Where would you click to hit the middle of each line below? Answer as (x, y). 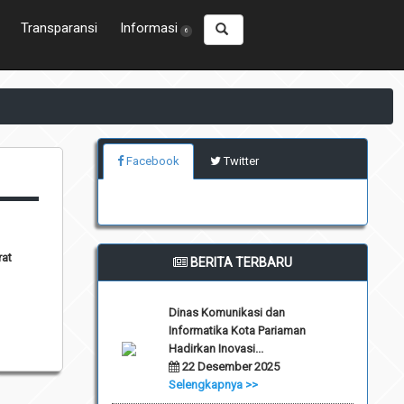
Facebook (152, 161)
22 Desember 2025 (229, 366)
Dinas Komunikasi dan (226, 312)
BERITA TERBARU (240, 262)
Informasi (149, 28)
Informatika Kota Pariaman (237, 330)
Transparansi (60, 28)
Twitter (240, 161)
